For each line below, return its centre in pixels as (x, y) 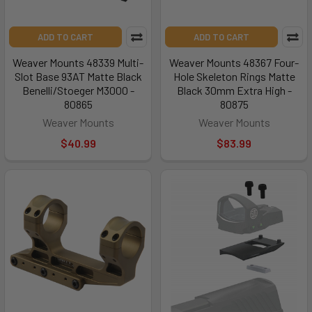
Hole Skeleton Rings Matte (234, 76)
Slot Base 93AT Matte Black (78, 76)
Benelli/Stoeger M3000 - (78, 90)
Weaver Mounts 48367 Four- (234, 62)
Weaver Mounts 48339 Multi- (78, 62)
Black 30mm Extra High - (234, 90)
